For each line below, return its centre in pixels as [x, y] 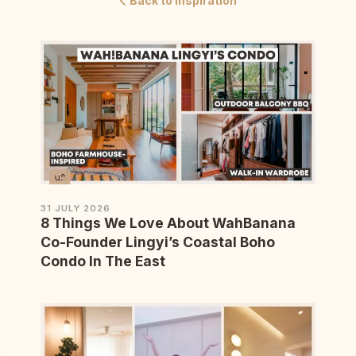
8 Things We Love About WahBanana [168, 223]
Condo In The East [103, 261]
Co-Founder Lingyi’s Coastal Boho [158, 242]
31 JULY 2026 [75, 209]
